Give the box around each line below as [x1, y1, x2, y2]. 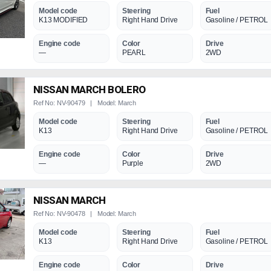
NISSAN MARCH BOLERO [33, 83, 146, 96]
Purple [122, 159, 143, 168]
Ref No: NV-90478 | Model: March [33, 210, 137, 217]
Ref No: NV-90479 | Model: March [33, 99, 137, 106]
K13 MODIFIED [39, 16, 88, 24]
